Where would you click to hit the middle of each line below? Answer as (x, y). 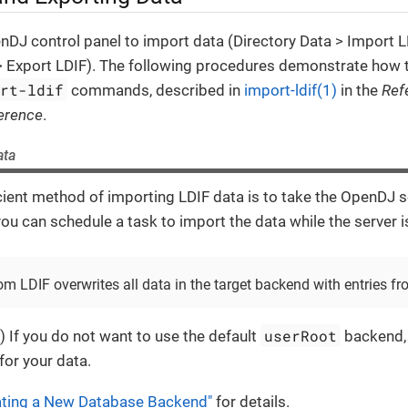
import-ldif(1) (291, 91)
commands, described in (156, 91)
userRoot (301, 335)
